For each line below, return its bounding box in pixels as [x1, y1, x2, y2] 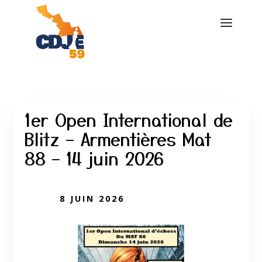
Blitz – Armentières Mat [25, 126, 212, 151]
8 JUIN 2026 [60, 193, 125, 204]
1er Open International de [25, 106, 233, 132]
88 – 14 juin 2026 [25, 145, 164, 171]
